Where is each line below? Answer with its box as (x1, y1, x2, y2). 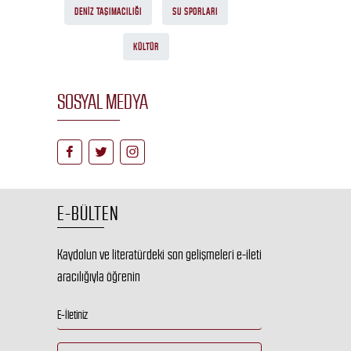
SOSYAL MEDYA (57, 90, 148, 114)
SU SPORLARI (172, 6, 218, 17)
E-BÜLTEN (57, 202, 119, 224)
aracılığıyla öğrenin (57, 269, 140, 284)
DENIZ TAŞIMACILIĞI (74, 6, 142, 17)
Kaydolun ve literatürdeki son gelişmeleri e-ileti (57, 247, 262, 262)
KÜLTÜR (133, 42, 159, 52)
